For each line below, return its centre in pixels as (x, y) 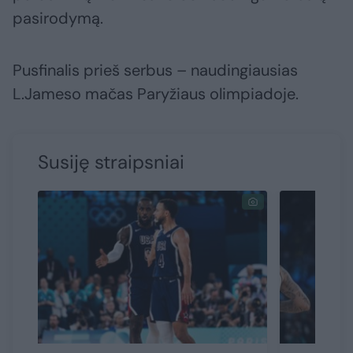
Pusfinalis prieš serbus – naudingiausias (155, 71)
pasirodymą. (58, 19)
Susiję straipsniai (111, 162)
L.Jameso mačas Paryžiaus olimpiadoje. (156, 94)
